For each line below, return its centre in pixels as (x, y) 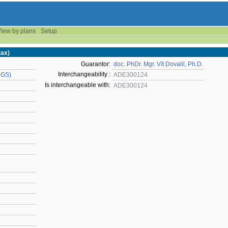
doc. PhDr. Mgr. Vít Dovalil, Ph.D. (158, 64)
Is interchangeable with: (78, 85)
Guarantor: (96, 64)
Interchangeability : (84, 74)
